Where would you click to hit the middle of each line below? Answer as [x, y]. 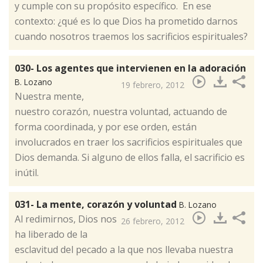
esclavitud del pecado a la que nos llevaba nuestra [124, 250]
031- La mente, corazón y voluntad [97, 205]
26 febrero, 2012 [153, 221]
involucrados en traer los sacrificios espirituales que [129, 142]
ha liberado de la [51, 235]
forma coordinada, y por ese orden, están [106, 127]
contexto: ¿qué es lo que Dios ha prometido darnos [126, 21]
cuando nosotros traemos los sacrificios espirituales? [131, 37]
